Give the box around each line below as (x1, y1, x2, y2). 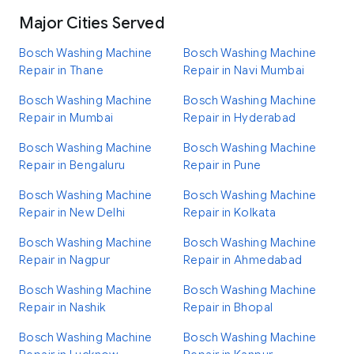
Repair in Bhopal (183, 300, 273, 314)
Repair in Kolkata (183, 205, 277, 220)
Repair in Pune (183, 158, 262, 172)
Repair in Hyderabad (183, 111, 296, 125)
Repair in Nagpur (19, 253, 111, 267)
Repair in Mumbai (19, 111, 114, 125)
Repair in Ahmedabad (183, 253, 303, 267)
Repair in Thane (19, 63, 104, 77)
